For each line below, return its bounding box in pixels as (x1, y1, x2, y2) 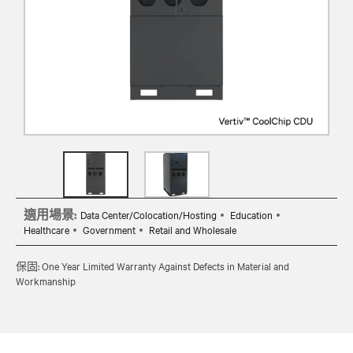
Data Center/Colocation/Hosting (80, 206, 217, 221)
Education (230, 206, 273, 221)
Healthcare (24, 221, 69, 236)
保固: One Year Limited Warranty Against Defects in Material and (16, 258, 289, 273)
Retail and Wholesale (149, 221, 236, 236)
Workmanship (16, 273, 76, 288)
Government (83, 221, 136, 236)
